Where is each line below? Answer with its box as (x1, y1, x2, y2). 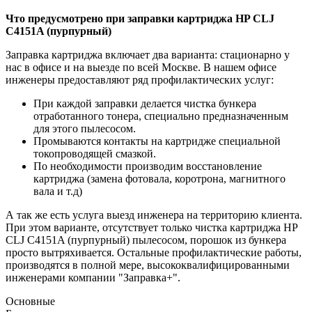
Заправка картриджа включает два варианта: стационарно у (6, 48, 290, 61)
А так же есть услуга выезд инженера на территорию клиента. (6, 208, 302, 221)
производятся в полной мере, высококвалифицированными (6, 258, 290, 271)
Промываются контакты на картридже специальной (33, 134, 281, 147)
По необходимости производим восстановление (33, 159, 262, 172)
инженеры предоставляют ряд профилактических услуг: (6, 73, 274, 86)
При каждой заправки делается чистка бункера (33, 97, 256, 109)
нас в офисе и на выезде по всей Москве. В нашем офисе (6, 61, 276, 73)
